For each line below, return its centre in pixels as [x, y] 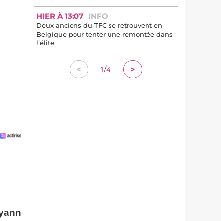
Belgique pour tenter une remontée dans [105, 34]
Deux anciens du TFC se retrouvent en [99, 25]
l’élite [45, 43]
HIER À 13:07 [60, 16]
